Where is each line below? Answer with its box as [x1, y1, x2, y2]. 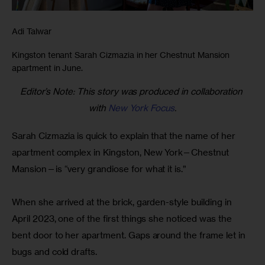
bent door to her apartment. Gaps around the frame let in [12, 230, 248, 241]
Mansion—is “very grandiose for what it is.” [12, 163, 187, 175]
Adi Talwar [12, 25, 51, 36]
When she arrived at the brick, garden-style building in [12, 196, 234, 208]
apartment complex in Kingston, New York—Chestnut [12, 147, 231, 159]
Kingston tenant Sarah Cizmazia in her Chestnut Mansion [12, 49, 230, 60]
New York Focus [108, 102, 174, 114]
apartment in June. [12, 62, 83, 73]
